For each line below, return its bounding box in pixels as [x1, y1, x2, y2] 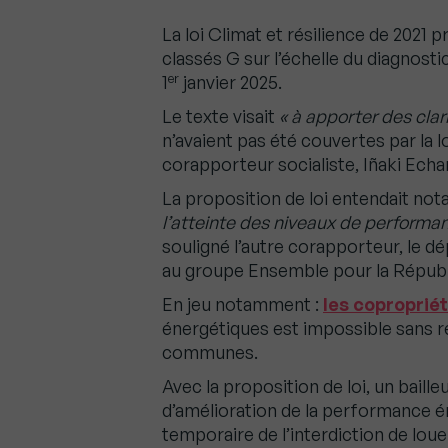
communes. [162, 341, 258, 364]
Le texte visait [162, 105, 279, 128]
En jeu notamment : [162, 293, 323, 316]
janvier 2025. [179, 71, 282, 94]
